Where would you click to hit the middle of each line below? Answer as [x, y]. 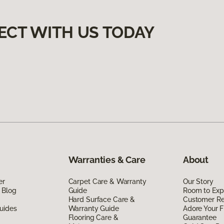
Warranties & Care [107, 159]
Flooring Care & [93, 217]
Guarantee [199, 217]
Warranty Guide [93, 208]
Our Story [198, 181]
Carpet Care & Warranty [107, 181]
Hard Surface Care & [101, 199]
